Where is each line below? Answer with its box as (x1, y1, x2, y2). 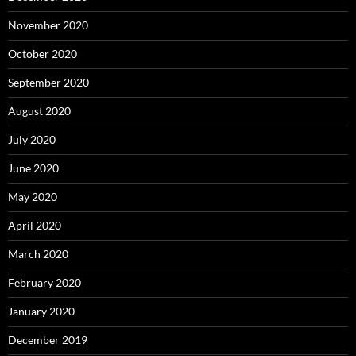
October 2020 (8, 47, 77, 61)
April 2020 (8, 219, 61, 233)
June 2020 (8, 161, 59, 176)
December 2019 (8, 333, 87, 347)
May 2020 (8, 190, 57, 204)
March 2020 (8, 247, 68, 261)
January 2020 (8, 304, 75, 319)
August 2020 (8, 104, 71, 118)
